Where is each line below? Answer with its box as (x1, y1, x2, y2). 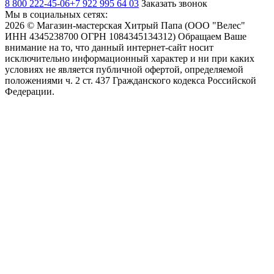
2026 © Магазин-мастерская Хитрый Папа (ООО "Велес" (5, 20, 245, 31)
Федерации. (5, 86, 54, 97)
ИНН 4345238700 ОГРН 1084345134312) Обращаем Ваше (5, 31, 246, 42)
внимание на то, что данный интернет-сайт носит (5, 42, 213, 53)
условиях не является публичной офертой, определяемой (5, 64, 243, 75)
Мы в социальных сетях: (5, 9, 108, 20)
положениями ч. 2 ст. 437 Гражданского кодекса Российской (5, 75, 256, 86)
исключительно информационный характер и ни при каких (5, 53, 254, 64)
